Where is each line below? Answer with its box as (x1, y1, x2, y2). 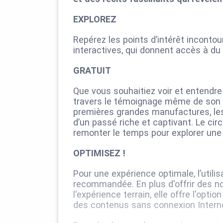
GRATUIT (73, 65, 111, 76)
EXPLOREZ (73, 14, 116, 25)
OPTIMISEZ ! (73, 148, 125, 159)
